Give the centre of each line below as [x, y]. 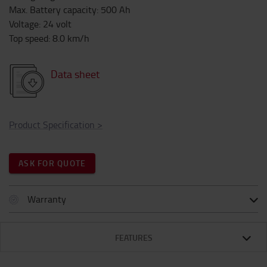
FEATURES [133, 237]
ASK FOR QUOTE [52, 163]
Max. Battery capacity [53, 10]
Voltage [24, 24]
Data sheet [75, 74]
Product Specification [52, 125]
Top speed [29, 38]
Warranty [47, 199]
